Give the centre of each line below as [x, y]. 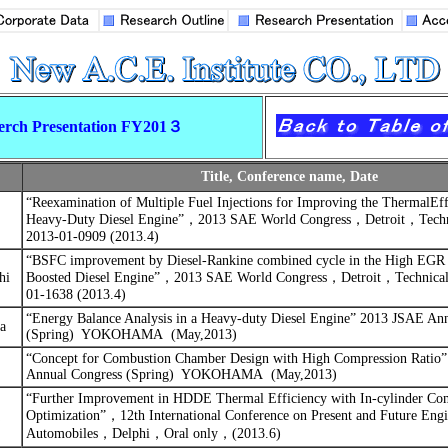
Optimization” [65, 415]
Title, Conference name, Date [289, 176]
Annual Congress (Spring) [99, 374]
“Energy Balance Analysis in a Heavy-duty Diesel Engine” [190, 318]
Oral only [190, 433]
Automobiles [61, 433]
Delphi [130, 433]
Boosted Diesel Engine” [92, 277]
